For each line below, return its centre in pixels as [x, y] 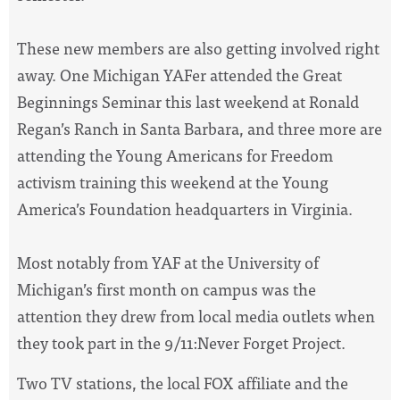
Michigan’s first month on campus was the [167, 289]
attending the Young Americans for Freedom [175, 155]
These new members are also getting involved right [198, 48]
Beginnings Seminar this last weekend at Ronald [188, 102]
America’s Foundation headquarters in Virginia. [187, 209]
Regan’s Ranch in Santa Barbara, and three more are [200, 129]
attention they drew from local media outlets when [196, 316]
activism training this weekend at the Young [173, 182]
